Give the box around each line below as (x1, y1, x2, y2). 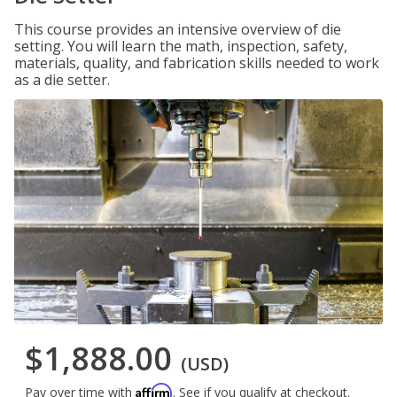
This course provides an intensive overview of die (14, 19, 341, 39)
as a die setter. (14, 70, 110, 90)
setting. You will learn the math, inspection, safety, (14, 36, 347, 56)
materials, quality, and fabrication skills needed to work (14, 53, 379, 73)
